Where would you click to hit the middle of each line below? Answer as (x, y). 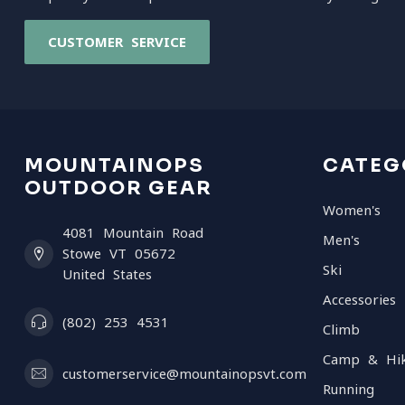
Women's (352, 210)
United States (107, 274)
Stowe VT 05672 (119, 254)
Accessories (359, 300)
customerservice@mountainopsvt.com (184, 373)
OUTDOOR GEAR (118, 188)
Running (348, 389)
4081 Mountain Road (133, 233)
